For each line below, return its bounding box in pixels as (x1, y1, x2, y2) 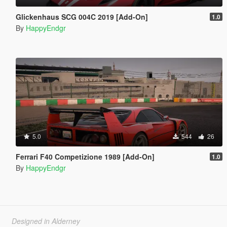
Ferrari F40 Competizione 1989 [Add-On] (15, 151, 155, 162)
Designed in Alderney (11, 215, 80, 226)
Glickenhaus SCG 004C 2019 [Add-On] (15, 11, 148, 22)
